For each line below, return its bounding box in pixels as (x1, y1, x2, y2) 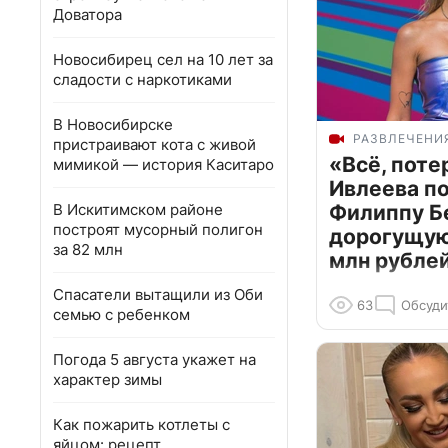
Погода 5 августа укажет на (53, 350, 256, 369)
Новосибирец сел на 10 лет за (53, 50, 273, 69)
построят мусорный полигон (53, 220, 263, 239)
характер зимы (53, 370, 162, 389)
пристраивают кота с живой (53, 135, 256, 154)
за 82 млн (53, 240, 123, 259)
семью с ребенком (53, 305, 190, 324)
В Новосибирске (53, 115, 173, 134)
